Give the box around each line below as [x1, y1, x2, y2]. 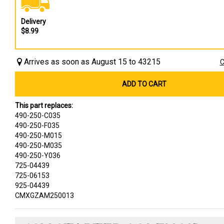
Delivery [21, 17, 46, 25]
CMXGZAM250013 [15, 191, 74, 199]
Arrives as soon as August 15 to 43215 [24, 56, 160, 66]
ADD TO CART [122, 79, 167, 88]
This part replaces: [15, 101, 73, 109]
